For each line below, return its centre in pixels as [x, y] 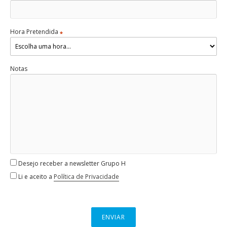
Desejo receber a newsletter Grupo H [71, 164]
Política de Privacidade [86, 177]
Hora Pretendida [35, 32]
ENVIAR [113, 217]
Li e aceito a [35, 177]
